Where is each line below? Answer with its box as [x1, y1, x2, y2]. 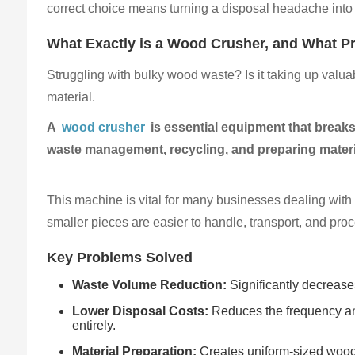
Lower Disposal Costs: [72, 304, 209, 319]
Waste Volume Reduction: [72, 278, 227, 292]
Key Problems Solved [47, 250, 193, 266]
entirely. [72, 319, 116, 333]
